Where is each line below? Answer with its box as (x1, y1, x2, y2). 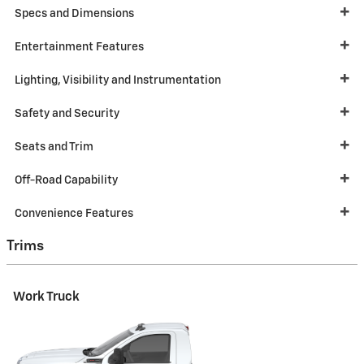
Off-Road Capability (15, 175, 118, 187)
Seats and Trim (15, 141, 93, 154)
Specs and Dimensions (15, 8, 134, 20)
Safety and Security (15, 108, 119, 120)
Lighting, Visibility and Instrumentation (15, 75, 221, 87)
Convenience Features (15, 208, 133, 220)
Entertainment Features (15, 41, 144, 54)
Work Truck (13, 290, 80, 303)
